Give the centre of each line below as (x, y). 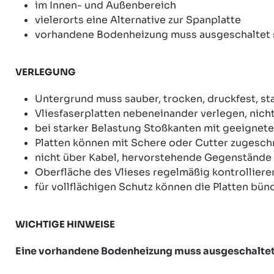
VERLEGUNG (46, 72)
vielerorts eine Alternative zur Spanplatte (138, 20)
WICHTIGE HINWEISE (65, 224)
